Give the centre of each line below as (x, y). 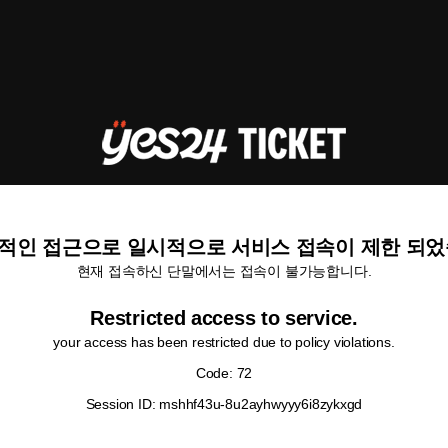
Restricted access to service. (224, 318)
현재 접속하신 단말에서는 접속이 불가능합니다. (224, 271)
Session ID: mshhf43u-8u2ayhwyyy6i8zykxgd (224, 404)
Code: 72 (224, 373)
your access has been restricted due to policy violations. (224, 342)
